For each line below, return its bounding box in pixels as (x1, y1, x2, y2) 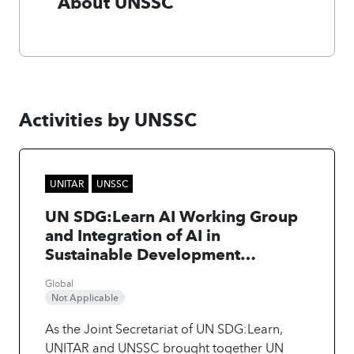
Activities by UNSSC (19, 104, 197, 132)
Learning (45, 260, 112, 284)
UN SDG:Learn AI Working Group (45, 203, 298, 227)
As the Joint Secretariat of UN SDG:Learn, (45, 319, 283, 338)
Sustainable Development (45, 241, 240, 265)
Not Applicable (51, 289, 119, 303)
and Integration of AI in (45, 222, 220, 246)
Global (45, 275, 73, 289)
